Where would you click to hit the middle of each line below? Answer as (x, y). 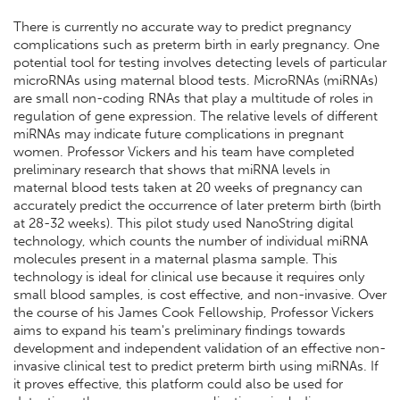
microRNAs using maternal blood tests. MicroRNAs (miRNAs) (196, 80)
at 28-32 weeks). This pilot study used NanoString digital (183, 223)
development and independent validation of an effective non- (200, 348)
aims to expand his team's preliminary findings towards (179, 330)
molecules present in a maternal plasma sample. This (175, 258)
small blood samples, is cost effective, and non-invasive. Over (200, 294)
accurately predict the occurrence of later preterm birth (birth (197, 205)
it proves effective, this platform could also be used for (178, 383)
